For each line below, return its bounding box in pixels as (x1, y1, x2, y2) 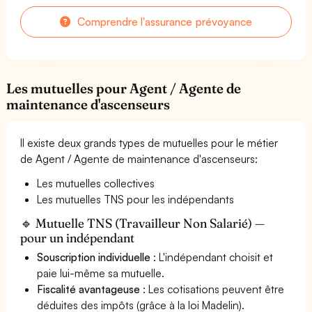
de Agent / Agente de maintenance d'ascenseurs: (20, 151, 258, 166)
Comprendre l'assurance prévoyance (75, 14, 252, 29)
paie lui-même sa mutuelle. (37, 265, 165, 280)
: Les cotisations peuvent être (140, 281, 285, 296)
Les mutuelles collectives (37, 175, 155, 190)
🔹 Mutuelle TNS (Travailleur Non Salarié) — (20, 214, 265, 231)
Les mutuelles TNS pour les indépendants (37, 192, 235, 206)
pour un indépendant (20, 229, 135, 246)
